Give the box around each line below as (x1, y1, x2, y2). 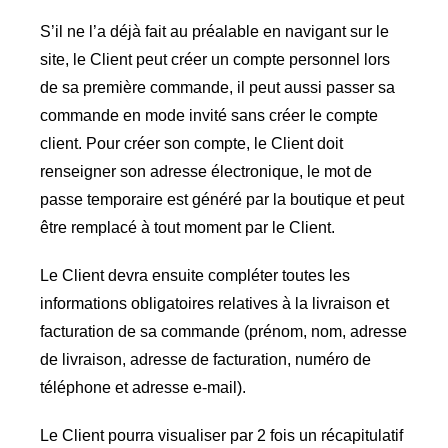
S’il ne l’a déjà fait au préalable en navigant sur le (39, 23, 389, 41)
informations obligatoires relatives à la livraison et (39, 295, 389, 313)
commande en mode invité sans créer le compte (39, 107, 378, 125)
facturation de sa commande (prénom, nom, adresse (39, 323, 407, 341)
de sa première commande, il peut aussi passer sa (39, 79, 395, 97)
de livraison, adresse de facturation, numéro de (39, 351, 371, 369)
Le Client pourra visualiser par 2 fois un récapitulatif (39, 427, 403, 445)
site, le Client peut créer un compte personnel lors (39, 51, 390, 69)
